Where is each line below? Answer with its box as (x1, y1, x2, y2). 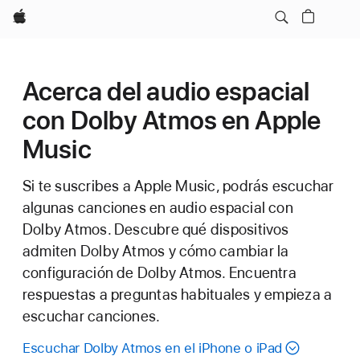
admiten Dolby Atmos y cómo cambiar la (22, 242, 289, 260)
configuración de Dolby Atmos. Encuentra (22, 264, 297, 282)
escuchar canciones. (22, 307, 161, 325)
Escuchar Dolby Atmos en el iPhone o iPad (22, 340, 283, 356)
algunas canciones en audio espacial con (22, 198, 293, 217)
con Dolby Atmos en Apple (22, 105, 321, 136)
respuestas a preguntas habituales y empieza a (22, 285, 333, 304)
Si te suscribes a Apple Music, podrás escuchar (22, 177, 334, 195)
